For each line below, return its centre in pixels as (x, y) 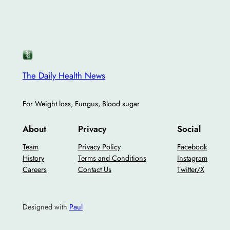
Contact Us (94, 170)
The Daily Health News (64, 75)
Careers (34, 170)
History (33, 158)
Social (189, 129)
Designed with (46, 207)
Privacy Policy (99, 147)
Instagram (193, 158)
